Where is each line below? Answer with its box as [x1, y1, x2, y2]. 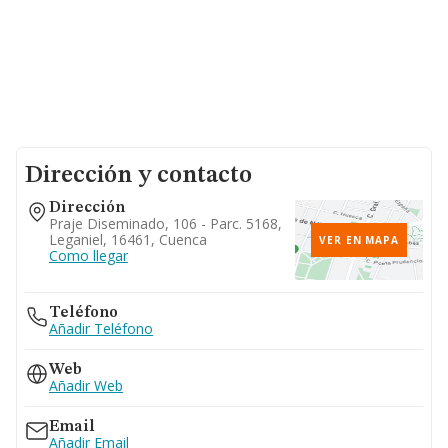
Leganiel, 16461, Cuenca [49, 230, 207, 249]
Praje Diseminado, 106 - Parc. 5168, [49, 214, 282, 233]
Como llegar [49, 246, 128, 265]
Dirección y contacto [25, 164, 252, 188]
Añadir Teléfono [49, 319, 153, 338]
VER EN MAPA [319, 233, 399, 247]
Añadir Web [49, 376, 123, 395]
